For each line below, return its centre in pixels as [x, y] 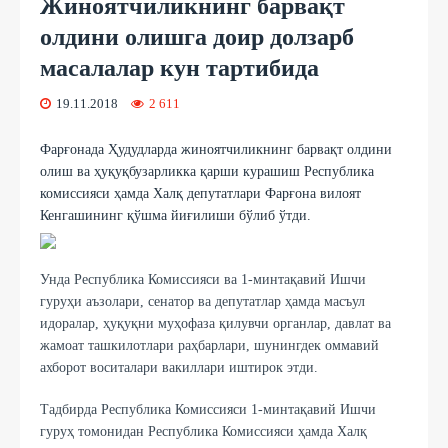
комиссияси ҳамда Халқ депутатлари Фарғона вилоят [200, 193]
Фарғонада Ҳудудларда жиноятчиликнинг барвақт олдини [216, 149]
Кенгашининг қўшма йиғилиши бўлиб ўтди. [175, 215]
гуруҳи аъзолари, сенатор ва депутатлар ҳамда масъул [202, 301]
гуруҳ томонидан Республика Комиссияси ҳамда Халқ [203, 431]
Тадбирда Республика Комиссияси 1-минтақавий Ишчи [208, 409]
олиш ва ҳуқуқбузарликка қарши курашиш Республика [207, 171]
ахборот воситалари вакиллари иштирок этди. [179, 367]
